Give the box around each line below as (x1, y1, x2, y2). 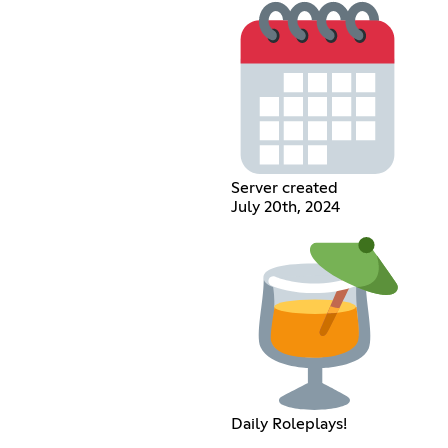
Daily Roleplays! (230, 415, 347, 432)
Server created (230, 179, 338, 196)
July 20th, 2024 (230, 198, 340, 215)
